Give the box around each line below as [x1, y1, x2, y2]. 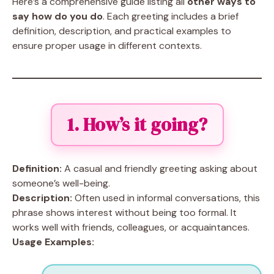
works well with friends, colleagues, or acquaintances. [12, 221, 250, 234]
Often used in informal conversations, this [72, 191, 260, 204]
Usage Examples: [12, 235, 94, 248]
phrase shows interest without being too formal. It [12, 206, 237, 219]
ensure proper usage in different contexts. [12, 39, 202, 52]
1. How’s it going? [67, 112, 207, 137]
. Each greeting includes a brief [103, 10, 239, 23]
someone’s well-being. [12, 177, 110, 190]
